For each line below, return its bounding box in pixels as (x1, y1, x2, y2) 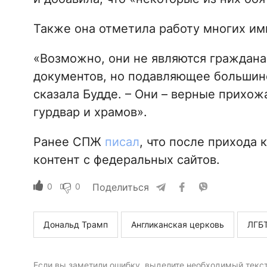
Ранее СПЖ (33, 135, 105, 150)
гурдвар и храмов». (33, 105, 147, 120)
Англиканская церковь (131, 219, 224, 230)
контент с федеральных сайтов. (33, 153, 220, 167)
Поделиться (92, 181, 149, 194)
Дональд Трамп (43, 219, 108, 230)
